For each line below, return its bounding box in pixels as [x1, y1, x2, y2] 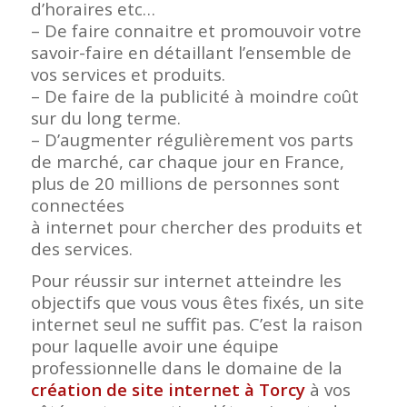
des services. [30, 237, 133, 261]
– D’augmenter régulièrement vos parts [30, 128, 353, 152]
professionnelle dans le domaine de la [30, 356, 342, 380]
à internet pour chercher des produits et [30, 215, 362, 239]
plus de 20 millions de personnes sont [30, 172, 340, 195]
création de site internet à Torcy [30, 378, 310, 402]
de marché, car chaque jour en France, [30, 150, 344, 174]
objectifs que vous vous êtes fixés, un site [30, 291, 364, 314]
